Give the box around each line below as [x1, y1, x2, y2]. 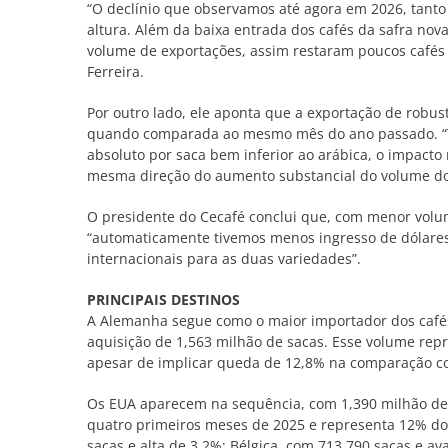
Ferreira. [86, 61, 144, 81]
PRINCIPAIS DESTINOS [86, 289, 240, 309]
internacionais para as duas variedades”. [86, 248, 361, 268]
